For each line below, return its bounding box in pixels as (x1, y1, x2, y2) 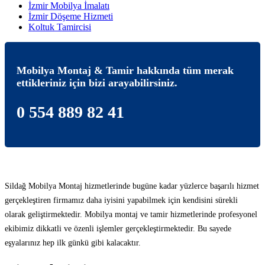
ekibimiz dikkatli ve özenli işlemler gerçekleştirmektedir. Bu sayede (5, 224, 231, 233)
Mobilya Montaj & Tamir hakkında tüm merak (17, 64, 234, 76)
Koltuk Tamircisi (28, 21, 91, 32)
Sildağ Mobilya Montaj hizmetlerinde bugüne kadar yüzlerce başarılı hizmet (5, 181, 259, 190)
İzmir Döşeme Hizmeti (28, 11, 113, 21)
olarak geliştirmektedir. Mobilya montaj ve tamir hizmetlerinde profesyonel (5, 209, 257, 219)
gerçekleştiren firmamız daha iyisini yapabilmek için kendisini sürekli (5, 195, 238, 205)
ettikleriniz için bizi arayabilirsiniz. (17, 76, 177, 89)
